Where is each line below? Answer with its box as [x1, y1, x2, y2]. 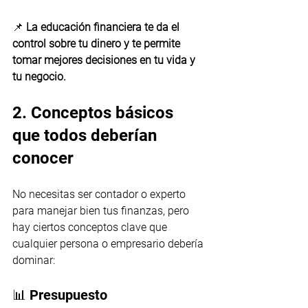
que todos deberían [12, 126, 161, 146]
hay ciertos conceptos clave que [12, 221, 170, 234]
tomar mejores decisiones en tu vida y [12, 54, 198, 67]
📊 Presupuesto [12, 287, 107, 304]
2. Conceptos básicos [12, 103, 177, 123]
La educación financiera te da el [26, 21, 182, 34]
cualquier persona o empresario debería [12, 237, 206, 251]
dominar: [12, 254, 55, 267]
